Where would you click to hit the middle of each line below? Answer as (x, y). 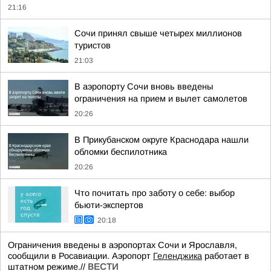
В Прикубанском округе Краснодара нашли (162, 140)
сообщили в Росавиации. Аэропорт (80, 256)
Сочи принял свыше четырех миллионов (158, 33)
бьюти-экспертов (109, 205)
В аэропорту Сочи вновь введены (144, 87)
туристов (93, 45)
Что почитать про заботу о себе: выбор (155, 193)
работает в (226, 256)
